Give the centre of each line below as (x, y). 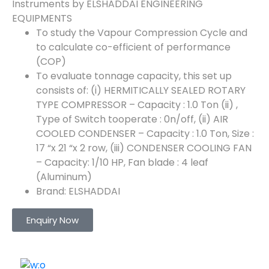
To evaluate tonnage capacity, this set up (134, 76)
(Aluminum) (64, 177)
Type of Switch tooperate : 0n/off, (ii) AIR (132, 119)
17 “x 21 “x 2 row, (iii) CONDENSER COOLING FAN (144, 148)
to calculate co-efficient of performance (133, 47)
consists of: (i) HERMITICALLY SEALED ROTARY (141, 90)
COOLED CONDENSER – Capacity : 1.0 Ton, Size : (145, 134)
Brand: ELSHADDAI (78, 191)
